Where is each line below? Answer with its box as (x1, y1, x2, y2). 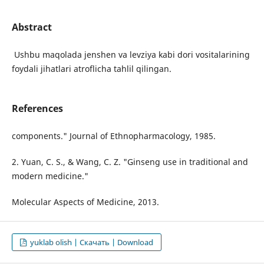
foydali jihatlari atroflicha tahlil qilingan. (11, 63, 171, 74)
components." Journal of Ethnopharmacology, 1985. (11, 130, 216, 142)
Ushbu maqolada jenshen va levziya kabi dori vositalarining (11, 49, 252, 60)
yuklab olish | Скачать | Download (28, 237, 154, 248)
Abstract (11, 20, 52, 34)
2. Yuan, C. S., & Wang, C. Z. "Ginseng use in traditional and (11, 156, 248, 168)
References (11, 102, 63, 115)
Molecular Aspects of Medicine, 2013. (11, 196, 159, 208)
